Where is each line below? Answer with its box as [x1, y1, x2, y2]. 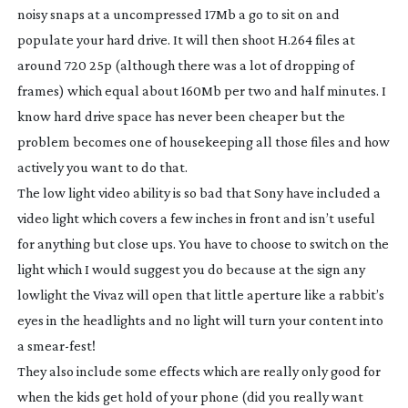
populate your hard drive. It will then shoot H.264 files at [16, 31, 355, 47]
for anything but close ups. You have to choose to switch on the [16, 235, 389, 251]
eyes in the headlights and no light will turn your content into [16, 311, 383, 328]
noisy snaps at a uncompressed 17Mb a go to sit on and [16, 5, 340, 22]
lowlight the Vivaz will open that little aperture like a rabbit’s [16, 286, 384, 302]
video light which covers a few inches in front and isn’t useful [16, 209, 375, 226]
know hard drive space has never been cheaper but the [16, 107, 345, 124]
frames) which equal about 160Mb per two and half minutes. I [16, 82, 386, 98]
